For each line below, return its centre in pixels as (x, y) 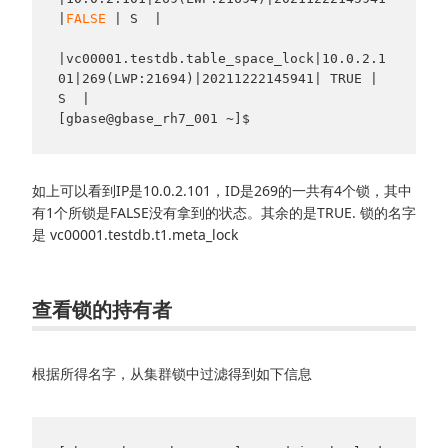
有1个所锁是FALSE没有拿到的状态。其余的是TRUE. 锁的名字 (224, 212)
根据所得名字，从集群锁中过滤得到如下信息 (172, 373)
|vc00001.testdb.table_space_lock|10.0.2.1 (221, 58)
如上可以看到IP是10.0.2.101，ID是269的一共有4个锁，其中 (222, 190)
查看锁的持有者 (102, 309)
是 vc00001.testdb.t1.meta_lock (135, 234)
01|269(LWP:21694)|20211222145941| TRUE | (217, 78)
